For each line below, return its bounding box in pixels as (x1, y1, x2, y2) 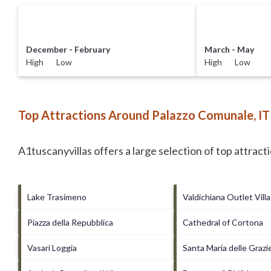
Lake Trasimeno (27, 191, 87, 202)
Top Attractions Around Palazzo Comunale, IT (18, 107, 270, 122)
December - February (25, 44, 110, 54)
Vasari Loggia (27, 242, 77, 253)
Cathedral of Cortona (182, 217, 263, 227)
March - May (204, 44, 255, 54)
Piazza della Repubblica (27, 217, 113, 227)
